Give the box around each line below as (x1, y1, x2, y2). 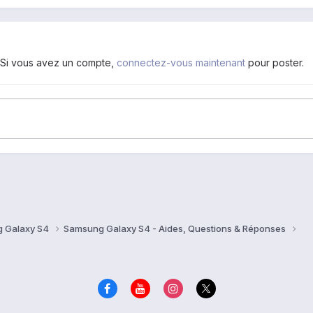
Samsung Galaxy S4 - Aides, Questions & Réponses (64, 222, 288, 234)
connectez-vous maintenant (117, 56, 245, 68)
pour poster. (245, 56, 304, 68)
